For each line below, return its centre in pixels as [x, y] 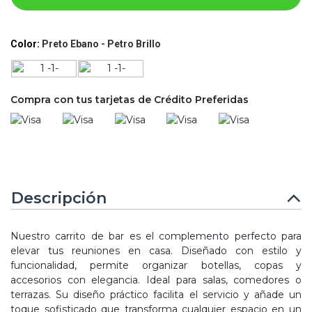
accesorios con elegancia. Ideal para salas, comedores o [156, 280]
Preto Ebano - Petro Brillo [101, 44]
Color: [26, 44]
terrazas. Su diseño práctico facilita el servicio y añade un [156, 295]
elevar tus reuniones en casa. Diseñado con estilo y [156, 251]
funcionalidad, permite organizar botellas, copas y [156, 266]
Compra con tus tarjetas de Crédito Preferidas [130, 100]
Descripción [59, 198]
